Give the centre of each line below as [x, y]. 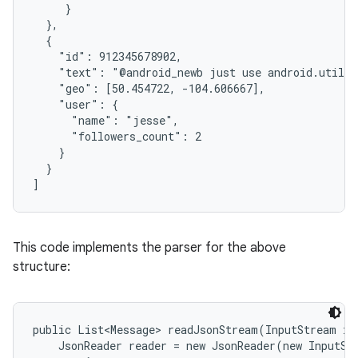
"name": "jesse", [106, 120]
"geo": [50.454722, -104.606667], [149, 88]
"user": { [76, 104]
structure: [42, 267]
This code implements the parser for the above [149, 248]
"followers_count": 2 [117, 136]
